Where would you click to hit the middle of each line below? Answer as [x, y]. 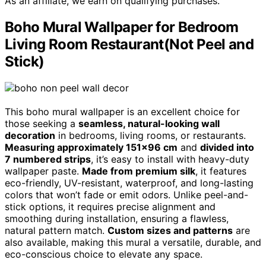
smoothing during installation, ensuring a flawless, [117, 218]
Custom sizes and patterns [170, 230]
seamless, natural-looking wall [149, 123]
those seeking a [42, 123]
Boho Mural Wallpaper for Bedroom [122, 27]
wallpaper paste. [43, 171]
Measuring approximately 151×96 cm [91, 147]
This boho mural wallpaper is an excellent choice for [122, 111]
